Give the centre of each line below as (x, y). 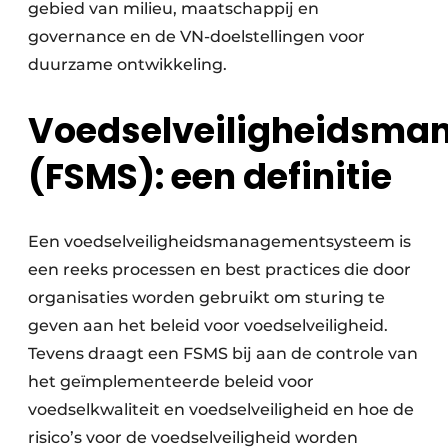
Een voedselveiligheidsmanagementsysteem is (219, 242)
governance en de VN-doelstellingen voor (196, 36)
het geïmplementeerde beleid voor (171, 382)
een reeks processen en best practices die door (219, 270)
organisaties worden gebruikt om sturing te (206, 298)
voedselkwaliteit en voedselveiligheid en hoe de (221, 410)
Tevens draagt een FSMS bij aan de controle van (223, 354)
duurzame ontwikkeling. (127, 64)
